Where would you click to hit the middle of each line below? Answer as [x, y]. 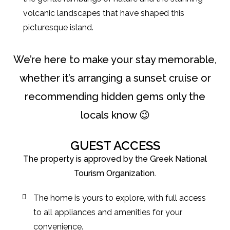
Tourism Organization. [115, 173]
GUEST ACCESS [115, 146]
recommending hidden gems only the [115, 97]
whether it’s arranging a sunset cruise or [115, 78]
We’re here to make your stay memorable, [115, 60]
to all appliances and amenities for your [108, 212]
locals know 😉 [115, 115]
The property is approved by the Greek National [115, 159]
